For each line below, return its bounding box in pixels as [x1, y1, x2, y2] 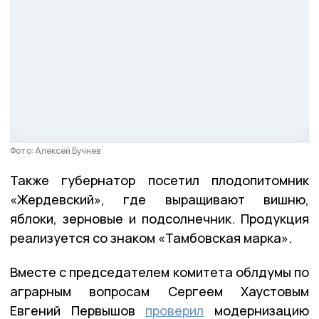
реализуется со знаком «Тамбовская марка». [10, 229, 292, 247]
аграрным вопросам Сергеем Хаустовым [10, 283, 309, 300]
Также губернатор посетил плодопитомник [10, 172, 309, 189]
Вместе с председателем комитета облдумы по [10, 263, 309, 281]
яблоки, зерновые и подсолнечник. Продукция [10, 210, 309, 228]
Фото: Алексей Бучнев [10, 145, 100, 157]
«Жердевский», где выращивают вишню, [10, 191, 309, 209]
